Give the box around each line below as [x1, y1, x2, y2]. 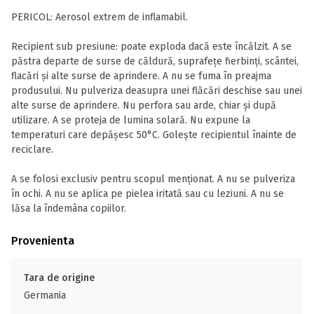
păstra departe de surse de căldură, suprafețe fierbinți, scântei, [11, 55, 299, 67]
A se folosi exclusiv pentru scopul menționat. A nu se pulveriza [11, 173, 295, 185]
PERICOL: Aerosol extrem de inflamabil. [11, 11, 188, 23]
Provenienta [11, 234, 74, 247]
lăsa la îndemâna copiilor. [11, 203, 126, 214]
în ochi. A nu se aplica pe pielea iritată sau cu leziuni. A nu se [11, 188, 284, 200]
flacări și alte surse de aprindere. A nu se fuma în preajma [11, 70, 271, 82]
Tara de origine [24, 272, 95, 284]
